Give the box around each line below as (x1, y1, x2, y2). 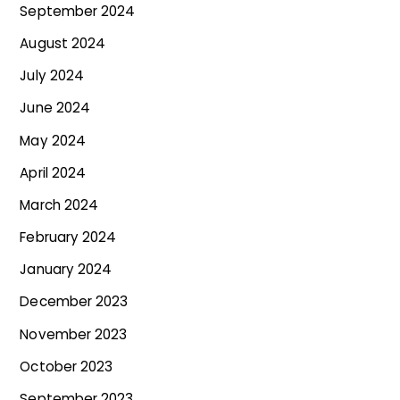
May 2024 (20, 130, 86, 150)
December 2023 (20, 292, 129, 312)
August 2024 (20, 34, 105, 54)
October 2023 (20, 356, 112, 376)
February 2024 (20, 228, 117, 247)
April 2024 (20, 162, 86, 182)
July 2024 (20, 66, 84, 86)
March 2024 (20, 195, 98, 214)
